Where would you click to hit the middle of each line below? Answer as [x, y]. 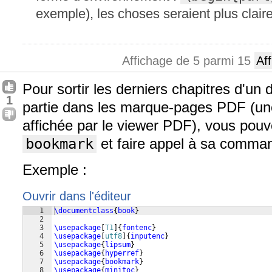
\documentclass [84, 211]
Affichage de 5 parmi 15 [188, 61]
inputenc [148, 236]
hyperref [122, 253]
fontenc [137, 228]
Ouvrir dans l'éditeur [77, 196]
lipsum [118, 245]
